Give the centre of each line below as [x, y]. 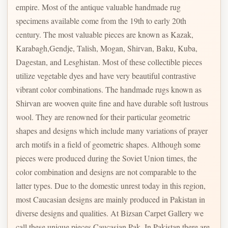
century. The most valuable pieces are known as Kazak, [105, 34]
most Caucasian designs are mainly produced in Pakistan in [110, 199]
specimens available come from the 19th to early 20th [101, 20]
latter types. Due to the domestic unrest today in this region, [111, 185]
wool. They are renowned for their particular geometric [103, 117]
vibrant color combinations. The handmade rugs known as [109, 89]
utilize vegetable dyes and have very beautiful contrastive [106, 75]
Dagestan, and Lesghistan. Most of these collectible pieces [109, 62]
